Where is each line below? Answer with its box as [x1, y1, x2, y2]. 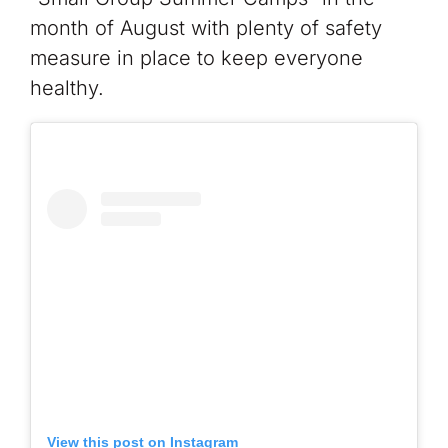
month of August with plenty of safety [29, 15, 382, 40]
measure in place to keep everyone [29, 45, 363, 70]
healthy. [29, 75, 104, 100]
